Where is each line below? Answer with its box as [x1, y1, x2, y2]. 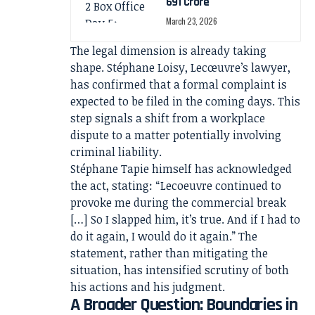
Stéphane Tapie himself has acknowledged [70, 160, 292, 176]
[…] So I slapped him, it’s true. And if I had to [70, 211, 300, 227]
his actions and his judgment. [70, 278, 225, 295]
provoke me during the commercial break [70, 194, 286, 210]
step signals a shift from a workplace [70, 110, 265, 126]
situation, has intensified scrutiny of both [70, 262, 289, 278]
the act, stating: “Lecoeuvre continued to [70, 177, 281, 193]
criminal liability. [70, 143, 162, 160]
